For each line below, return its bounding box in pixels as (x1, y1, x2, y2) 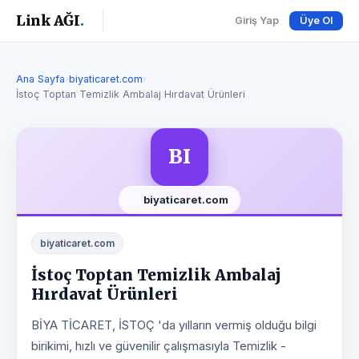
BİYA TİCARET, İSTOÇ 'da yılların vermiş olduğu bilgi (31, 318, 317, 333)
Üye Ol (300, 14, 333, 26)
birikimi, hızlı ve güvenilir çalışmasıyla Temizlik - (31, 339, 286, 353)
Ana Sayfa (16, 73, 65, 85)
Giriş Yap (235, 14, 279, 26)
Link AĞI (16, 12, 80, 30)
